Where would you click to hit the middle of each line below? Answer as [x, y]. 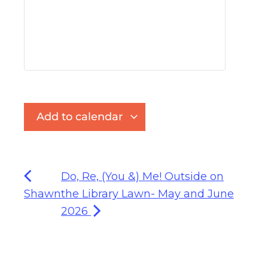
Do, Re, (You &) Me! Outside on [142, 177]
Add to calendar [81, 117]
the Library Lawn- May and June [147, 194]
